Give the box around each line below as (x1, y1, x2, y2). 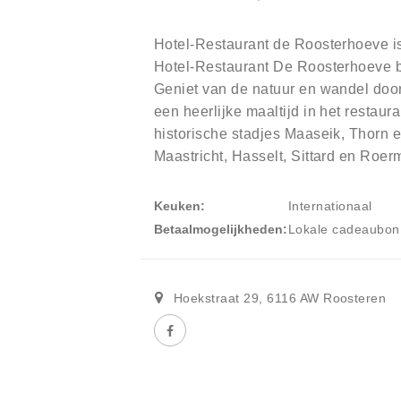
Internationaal (288, 199, 372, 214)
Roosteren (323, 290, 387, 305)
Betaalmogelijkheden (154, 222, 283, 237)
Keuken (154, 199, 200, 214)
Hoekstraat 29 (173, 290, 260, 305)
